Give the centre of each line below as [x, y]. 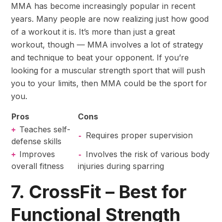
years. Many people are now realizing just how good [110, 19]
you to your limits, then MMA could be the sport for [109, 83]
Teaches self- [45, 129]
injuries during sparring [121, 166]
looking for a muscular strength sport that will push [108, 70]
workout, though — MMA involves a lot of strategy [107, 44]
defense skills [36, 141]
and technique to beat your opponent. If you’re [100, 57]
